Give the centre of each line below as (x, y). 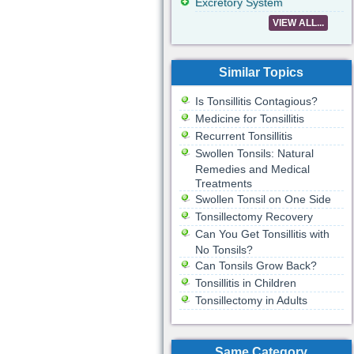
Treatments (223, 183)
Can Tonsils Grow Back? (256, 265)
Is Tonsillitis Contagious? (256, 101)
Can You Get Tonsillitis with (262, 234)
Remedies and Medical (252, 169)
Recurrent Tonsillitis (243, 136)
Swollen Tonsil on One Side (263, 199)
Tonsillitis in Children (245, 283)
